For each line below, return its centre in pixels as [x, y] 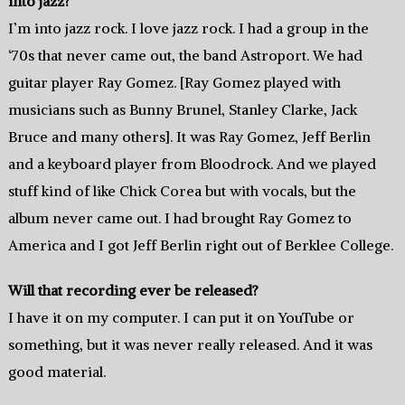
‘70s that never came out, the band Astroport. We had [185, 56]
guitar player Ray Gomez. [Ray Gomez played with [174, 83]
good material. [57, 372]
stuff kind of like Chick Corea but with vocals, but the [182, 191]
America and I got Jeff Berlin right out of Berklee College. [200, 245]
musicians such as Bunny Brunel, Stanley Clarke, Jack [182, 110]
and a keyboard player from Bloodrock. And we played [192, 164]
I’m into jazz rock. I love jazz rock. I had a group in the [188, 28]
